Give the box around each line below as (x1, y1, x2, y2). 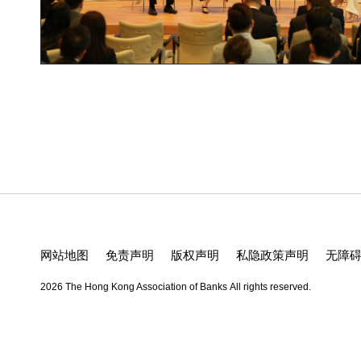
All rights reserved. (230, 281, 311, 293)
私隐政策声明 (236, 248, 309, 262)
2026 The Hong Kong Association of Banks (40, 281, 230, 293)
